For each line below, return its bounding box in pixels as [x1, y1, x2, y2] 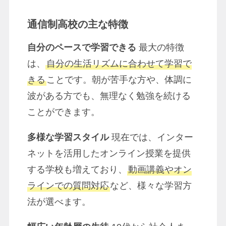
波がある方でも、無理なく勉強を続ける [27, 90, 191, 101]
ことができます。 [27, 106, 100, 117]
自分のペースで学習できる [27, 42, 136, 52]
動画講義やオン [128, 164, 192, 175]
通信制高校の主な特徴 [27, 19, 128, 30]
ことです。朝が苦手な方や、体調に [46, 74, 192, 85]
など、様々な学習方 [109, 180, 192, 191]
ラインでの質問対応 [27, 180, 109, 191]
